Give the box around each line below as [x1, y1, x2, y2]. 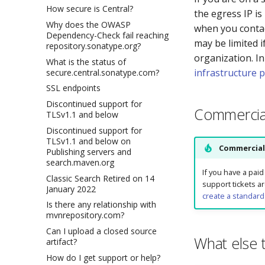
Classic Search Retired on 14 [46, 172, 154, 184]
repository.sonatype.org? [46, 40, 141, 51]
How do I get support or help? [46, 251, 160, 263]
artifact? [46, 236, 77, 247]
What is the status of [46, 56, 126, 67]
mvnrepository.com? [46, 209, 124, 221]
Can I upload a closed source [46, 225, 157, 237]
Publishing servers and [46, 146, 131, 157]
